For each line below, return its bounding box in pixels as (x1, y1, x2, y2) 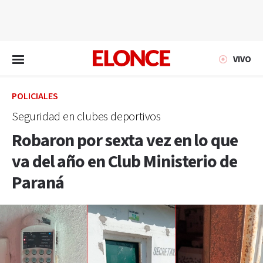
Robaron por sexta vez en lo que (12, 129, 238, 153)
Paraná (12, 171, 64, 195)
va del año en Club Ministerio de (12, 150, 237, 174)
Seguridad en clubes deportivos (12, 109, 161, 124)
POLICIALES (12, 90, 58, 103)
